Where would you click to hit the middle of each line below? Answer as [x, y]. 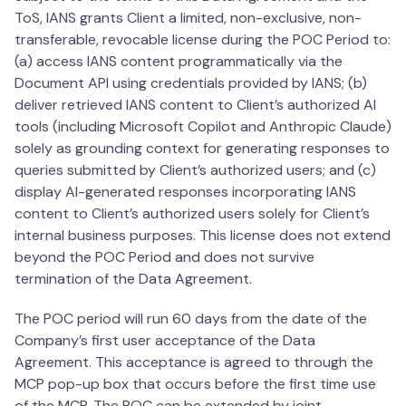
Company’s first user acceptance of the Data [165, 341]
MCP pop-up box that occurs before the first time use [195, 384]
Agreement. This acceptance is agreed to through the [194, 362]
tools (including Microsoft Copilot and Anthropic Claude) [203, 127]
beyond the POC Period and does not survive [164, 257]
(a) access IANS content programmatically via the [179, 62]
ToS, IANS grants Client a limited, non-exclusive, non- [188, 18]
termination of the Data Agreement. [133, 279]
